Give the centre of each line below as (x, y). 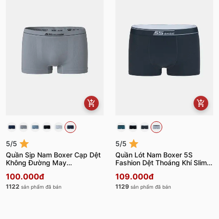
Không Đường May (36, 162)
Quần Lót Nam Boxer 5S (154, 154)
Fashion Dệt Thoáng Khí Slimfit (164, 162)
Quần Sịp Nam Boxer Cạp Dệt (53, 154)
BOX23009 (24, 170)
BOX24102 (133, 170)
